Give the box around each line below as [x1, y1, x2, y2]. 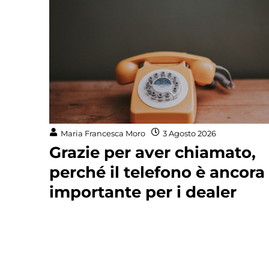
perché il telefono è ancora [49, 163, 265, 183]
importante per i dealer [49, 183, 237, 202]
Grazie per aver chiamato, [49, 143, 256, 163]
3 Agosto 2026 [163, 128, 216, 138]
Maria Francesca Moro [61, 128, 145, 138]
